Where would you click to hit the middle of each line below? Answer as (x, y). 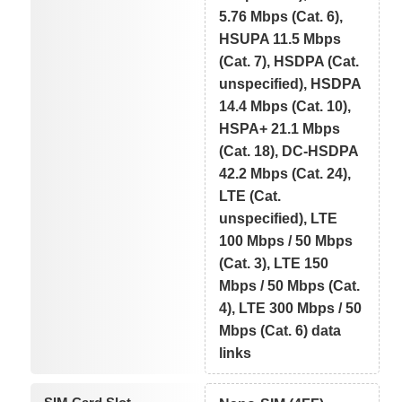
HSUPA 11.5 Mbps (280, 39)
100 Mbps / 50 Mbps (286, 240)
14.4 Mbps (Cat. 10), (285, 106)
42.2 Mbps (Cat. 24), (285, 173)
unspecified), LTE (279, 218)
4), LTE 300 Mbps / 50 (291, 308)
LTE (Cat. (250, 196)
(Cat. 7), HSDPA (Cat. (289, 61)
